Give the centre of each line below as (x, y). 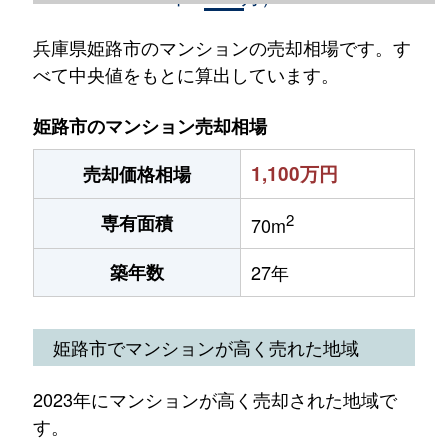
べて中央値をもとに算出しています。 (185, 74)
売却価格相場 (137, 174)
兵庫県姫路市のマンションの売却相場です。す (221, 47)
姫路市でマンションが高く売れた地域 (205, 346)
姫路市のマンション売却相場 (150, 126)
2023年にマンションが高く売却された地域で (214, 398)
